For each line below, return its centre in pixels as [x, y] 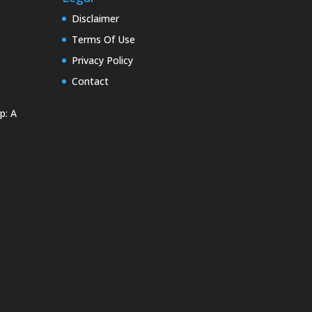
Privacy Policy [103, 60]
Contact [91, 81]
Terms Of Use [104, 39]
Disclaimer [96, 18]
